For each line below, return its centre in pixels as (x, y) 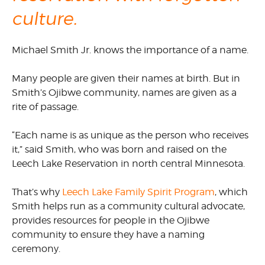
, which (231, 192)
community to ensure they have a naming (108, 235)
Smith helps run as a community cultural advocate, (128, 206)
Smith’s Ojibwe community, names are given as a (124, 93)
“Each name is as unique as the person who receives (130, 135)
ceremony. (36, 249)
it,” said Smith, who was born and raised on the (119, 149)
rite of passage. (45, 107)
